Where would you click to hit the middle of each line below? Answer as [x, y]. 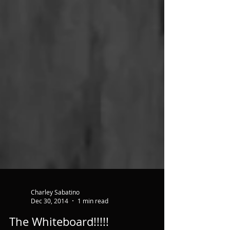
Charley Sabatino [55, 215]
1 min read [93, 224]
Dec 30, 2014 [50, 224]
